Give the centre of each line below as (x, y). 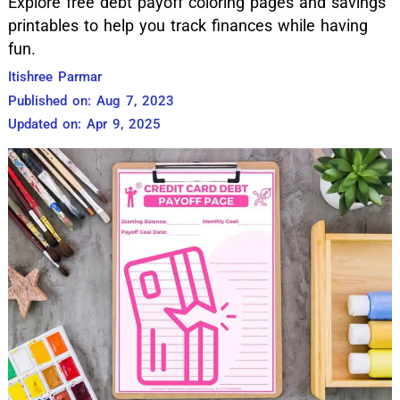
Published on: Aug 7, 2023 (91, 100)
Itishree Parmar (54, 76)
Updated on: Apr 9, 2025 (84, 124)
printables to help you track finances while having (187, 25)
